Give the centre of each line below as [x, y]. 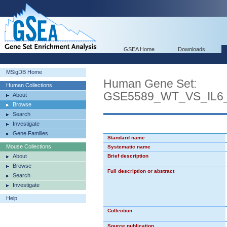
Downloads [192, 49]
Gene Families [30, 133]
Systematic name [129, 147]
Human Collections [29, 85]
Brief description [128, 156]
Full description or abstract [141, 171]
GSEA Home [139, 49]
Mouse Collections [29, 146]
